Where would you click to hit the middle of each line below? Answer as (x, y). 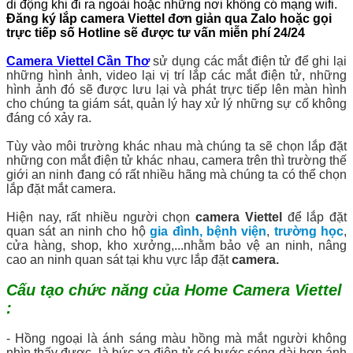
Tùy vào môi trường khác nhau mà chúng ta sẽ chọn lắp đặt (176, 146)
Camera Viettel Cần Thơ (78, 61)
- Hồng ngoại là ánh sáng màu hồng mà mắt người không (176, 338)
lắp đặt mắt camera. (61, 188)
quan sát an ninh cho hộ (78, 231)
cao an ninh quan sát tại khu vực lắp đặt (119, 259)
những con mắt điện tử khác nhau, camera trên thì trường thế (176, 160)
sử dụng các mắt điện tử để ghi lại (248, 61)
